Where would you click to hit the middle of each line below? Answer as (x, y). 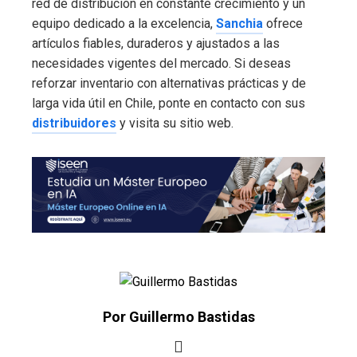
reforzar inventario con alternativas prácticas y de (169, 83)
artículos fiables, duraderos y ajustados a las (156, 43)
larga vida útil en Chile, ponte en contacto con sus (169, 103)
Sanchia (239, 23)
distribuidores (74, 123)
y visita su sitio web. (175, 123)
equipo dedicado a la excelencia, (124, 23)
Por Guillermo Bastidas (178, 317)
